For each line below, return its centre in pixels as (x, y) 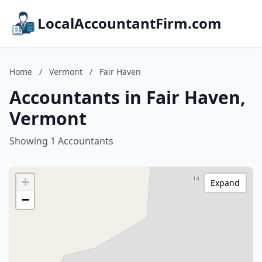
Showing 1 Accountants (61, 141)
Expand (225, 183)
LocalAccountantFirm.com (130, 23)
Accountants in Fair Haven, (127, 97)
